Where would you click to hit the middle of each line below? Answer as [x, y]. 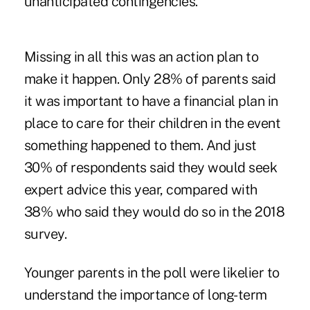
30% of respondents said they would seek [151, 168]
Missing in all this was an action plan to [141, 57]
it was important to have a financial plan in [151, 101]
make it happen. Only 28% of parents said [150, 79]
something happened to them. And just [140, 146]
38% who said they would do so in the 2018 [154, 212]
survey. [45, 234]
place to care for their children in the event [152, 124]
